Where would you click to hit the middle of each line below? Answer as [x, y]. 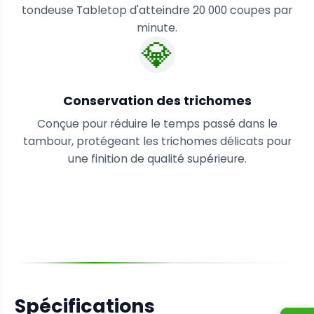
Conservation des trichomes [157, 100]
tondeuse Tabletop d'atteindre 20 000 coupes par [157, 11]
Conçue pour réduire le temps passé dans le [157, 123]
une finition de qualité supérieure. [157, 158]
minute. [157, 28]
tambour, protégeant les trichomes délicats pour [157, 141]
